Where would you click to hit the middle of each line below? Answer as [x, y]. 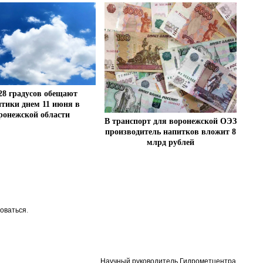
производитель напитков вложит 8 [171, 132]
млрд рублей [171, 143]
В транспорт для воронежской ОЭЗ [171, 122]
